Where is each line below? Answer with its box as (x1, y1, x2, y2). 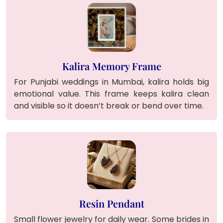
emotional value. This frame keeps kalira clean (14, 88, 209, 100)
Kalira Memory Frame (62, 59, 161, 73)
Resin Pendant (79, 196, 144, 210)
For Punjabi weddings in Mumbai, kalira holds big (14, 76, 209, 88)
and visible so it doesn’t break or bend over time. (14, 100, 204, 111)
